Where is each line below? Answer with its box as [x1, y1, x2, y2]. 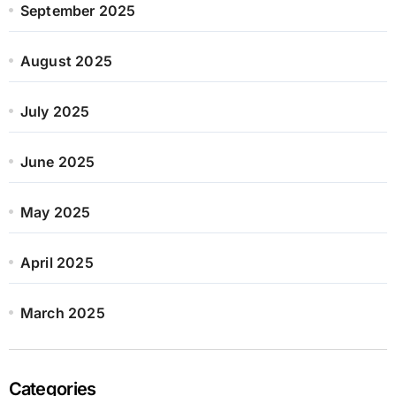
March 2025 [19, 303, 105, 322]
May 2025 [19, 202, 91, 221]
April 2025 [19, 253, 94, 271]
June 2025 [19, 152, 95, 171]
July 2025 [19, 102, 90, 120]
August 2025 [19, 51, 112, 70]
